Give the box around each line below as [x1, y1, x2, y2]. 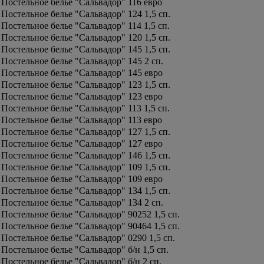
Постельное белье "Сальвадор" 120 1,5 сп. [1, 32, 170, 42]
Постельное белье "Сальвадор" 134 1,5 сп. [1, 186, 170, 196]
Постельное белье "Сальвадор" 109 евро [1, 174, 163, 184]
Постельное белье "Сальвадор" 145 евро [1, 68, 163, 78]
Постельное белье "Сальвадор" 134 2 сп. [1, 197, 163, 207]
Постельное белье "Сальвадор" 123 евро [1, 91, 163, 101]
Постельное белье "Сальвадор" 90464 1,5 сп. [1, 221, 180, 231]
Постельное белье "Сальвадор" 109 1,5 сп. [1, 162, 170, 172]
